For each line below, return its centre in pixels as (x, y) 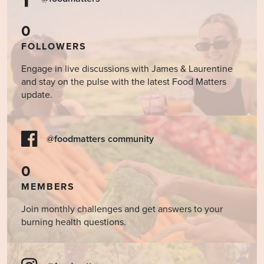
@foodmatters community (100, 139)
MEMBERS (48, 187)
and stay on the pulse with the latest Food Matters (124, 82)
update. (37, 95)
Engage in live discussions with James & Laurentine (127, 69)
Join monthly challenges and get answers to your (122, 209)
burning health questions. (74, 222)
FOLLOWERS (54, 46)
